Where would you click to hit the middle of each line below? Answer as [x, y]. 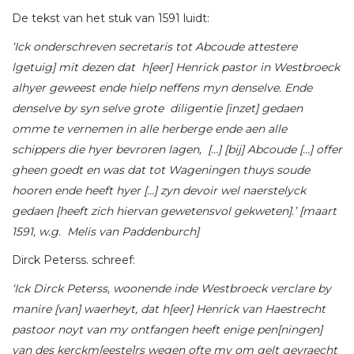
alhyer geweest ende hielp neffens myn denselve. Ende [162, 87]
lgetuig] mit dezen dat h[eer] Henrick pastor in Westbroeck [176, 67]
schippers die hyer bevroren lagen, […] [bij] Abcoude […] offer [177, 149]
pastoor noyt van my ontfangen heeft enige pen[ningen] [167, 329]
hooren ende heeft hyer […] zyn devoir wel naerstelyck [159, 190]
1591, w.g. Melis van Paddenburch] [105, 231]
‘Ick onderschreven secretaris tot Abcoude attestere [154, 46]
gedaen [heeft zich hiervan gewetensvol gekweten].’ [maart [176, 211]
